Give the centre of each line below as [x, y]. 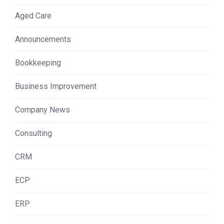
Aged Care [33, 15]
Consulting [33, 133]
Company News [42, 109]
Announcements [43, 39]
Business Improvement [56, 86]
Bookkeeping [38, 62]
